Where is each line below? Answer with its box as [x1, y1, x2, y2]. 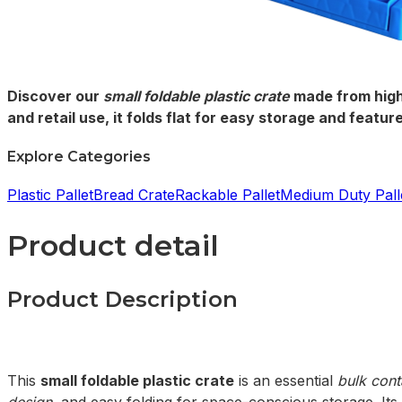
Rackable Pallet [175, 185, 280, 204]
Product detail [7, 228, 219, 264]
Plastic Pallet [7, 185, 93, 204]
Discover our [7, 87, 103, 106]
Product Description [7, 286, 238, 312]
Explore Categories [7, 147, 151, 165]
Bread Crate [93, 185, 175, 204]
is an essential [234, 371, 337, 389]
